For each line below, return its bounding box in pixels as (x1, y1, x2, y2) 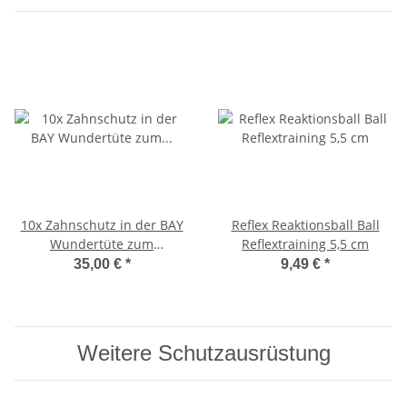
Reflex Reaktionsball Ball (231, 216, 380, 234)
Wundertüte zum (50, 235, 154, 253)
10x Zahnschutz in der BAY (20, 216, 184, 234)
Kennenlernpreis (50, 254, 154, 273)
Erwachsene (65, 273, 139, 292)
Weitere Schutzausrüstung (76, 341, 331, 366)
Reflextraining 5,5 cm (242, 235, 369, 253)
